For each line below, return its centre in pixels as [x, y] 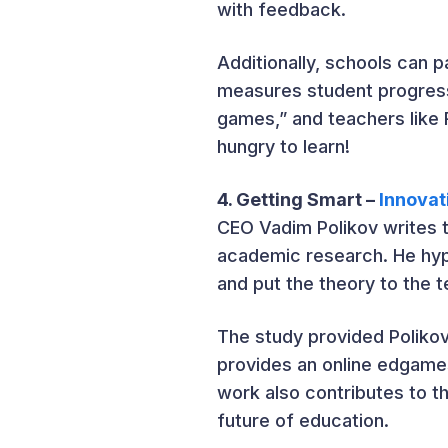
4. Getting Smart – [298, 199]
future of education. [303, 420]
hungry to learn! [283, 146]
